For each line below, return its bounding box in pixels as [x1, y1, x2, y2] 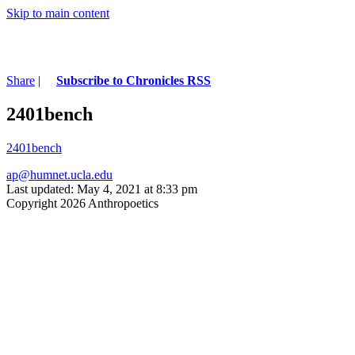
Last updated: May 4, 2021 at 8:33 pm [6, 181, 197, 196]
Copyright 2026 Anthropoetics [6, 196, 158, 210]
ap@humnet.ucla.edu [6, 167, 113, 181]
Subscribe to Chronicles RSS [56, 73, 211, 87]
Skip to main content [6, 6, 109, 20]
